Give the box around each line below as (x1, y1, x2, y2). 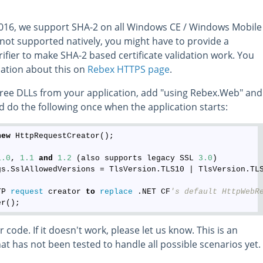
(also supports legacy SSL (72, 153, 199, 163)
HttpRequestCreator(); (11, 131, 114, 140)
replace (100, 187, 133, 196)
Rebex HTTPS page (87, 63, 170, 76)
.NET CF (133, 187, 171, 196)
